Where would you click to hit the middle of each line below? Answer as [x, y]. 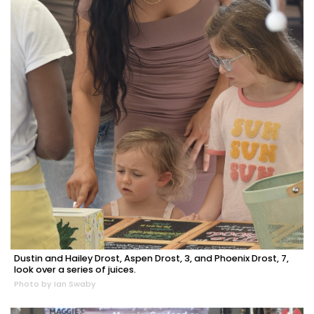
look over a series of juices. [75, 269]
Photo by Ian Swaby [55, 284]
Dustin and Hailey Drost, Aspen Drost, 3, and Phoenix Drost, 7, [151, 258]
